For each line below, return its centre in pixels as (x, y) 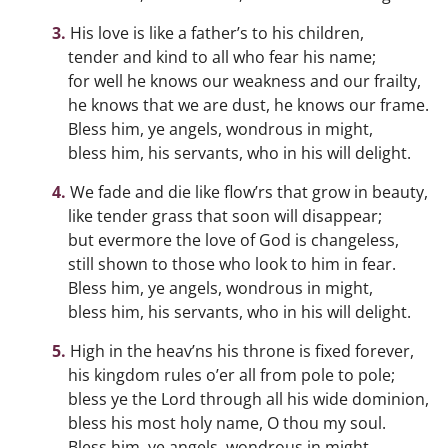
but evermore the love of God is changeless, (233, 240)
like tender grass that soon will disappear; (225, 216)
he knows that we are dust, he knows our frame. (248, 105)
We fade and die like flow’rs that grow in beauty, (248, 192)
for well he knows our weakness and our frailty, (244, 81)
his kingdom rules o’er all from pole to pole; (231, 375)
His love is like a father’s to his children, (216, 33)
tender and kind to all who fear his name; (222, 57)
